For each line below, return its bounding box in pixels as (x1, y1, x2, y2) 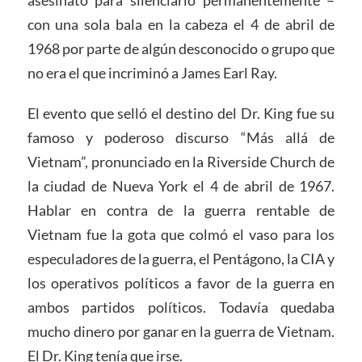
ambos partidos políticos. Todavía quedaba (27, 298, 335, 317)
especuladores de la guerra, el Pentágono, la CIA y (27, 250, 335, 268)
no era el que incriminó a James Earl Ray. (27, 64, 277, 82)
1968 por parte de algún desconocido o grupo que (27, 40, 335, 58)
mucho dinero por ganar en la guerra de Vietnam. (27, 322, 335, 341)
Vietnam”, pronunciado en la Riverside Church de (27, 153, 335, 171)
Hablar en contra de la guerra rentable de (27, 201, 335, 220)
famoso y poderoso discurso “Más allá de (27, 128, 335, 147)
